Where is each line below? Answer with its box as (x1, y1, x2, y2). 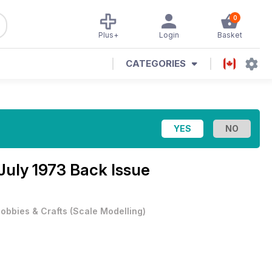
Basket (217, 30, 242, 39)
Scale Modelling (73, 206, 143, 216)
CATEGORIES (126, 58, 186, 69)
